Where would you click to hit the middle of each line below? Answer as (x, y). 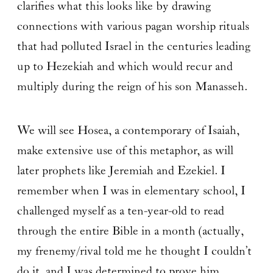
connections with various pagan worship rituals (133, 26)
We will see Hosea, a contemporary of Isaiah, (128, 130)
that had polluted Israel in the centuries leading (133, 46)
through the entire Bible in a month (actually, (130, 231)
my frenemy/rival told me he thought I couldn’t (134, 251)
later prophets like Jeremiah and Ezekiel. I (121, 171)
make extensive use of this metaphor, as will (125, 151)
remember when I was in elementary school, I (131, 191)
